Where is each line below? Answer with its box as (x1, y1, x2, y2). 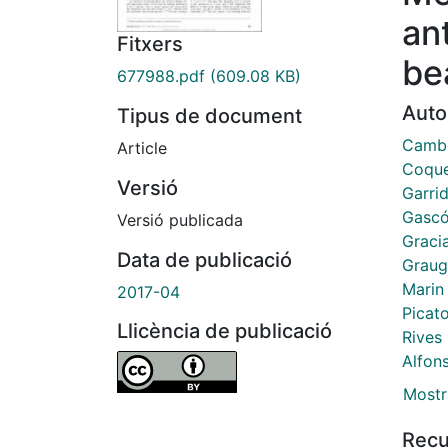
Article (117, 138, 167, 159)
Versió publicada (117, 210, 243, 231)
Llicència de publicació (117, 319, 332, 344)
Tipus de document (117, 104, 302, 129)
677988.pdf (117, 66, 205, 87)
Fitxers (117, 32, 183, 57)
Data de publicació (117, 248, 292, 273)
